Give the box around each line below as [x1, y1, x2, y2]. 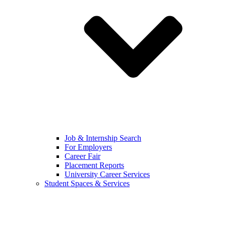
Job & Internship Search [65, 134, 141, 142]
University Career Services [65, 170, 150, 179]
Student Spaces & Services [44, 179, 130, 188]
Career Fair [65, 152, 100, 160]
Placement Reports [65, 161, 124, 169]
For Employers [65, 143, 112, 151]
